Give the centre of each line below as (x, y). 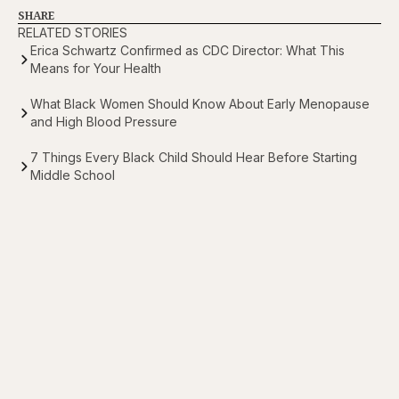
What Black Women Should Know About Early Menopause (200, 104)
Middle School (73, 175)
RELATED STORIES (73, 33)
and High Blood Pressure (104, 122)
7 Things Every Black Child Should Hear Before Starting (194, 158)
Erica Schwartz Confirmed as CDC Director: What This (187, 51)
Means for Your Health (96, 69)
